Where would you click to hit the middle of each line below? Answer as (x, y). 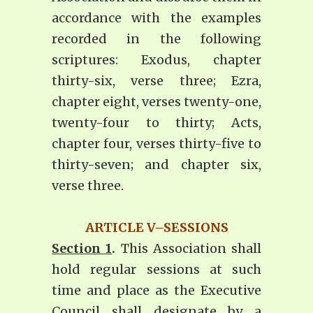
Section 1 (82, 249)
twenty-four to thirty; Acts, (156, 123)
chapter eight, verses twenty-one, (156, 102)
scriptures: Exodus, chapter (156, 60)
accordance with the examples (156, 18)
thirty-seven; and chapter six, (156, 165)
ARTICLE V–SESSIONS (156, 228)
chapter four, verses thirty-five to (156, 144)
